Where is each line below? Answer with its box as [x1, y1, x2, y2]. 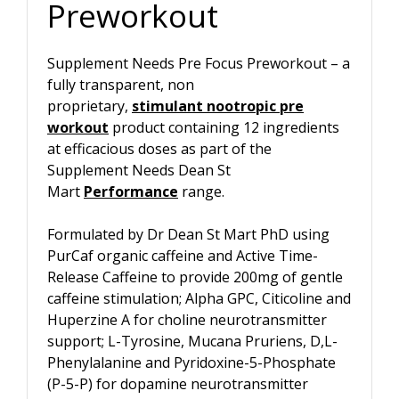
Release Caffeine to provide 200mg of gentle [47, 266, 343, 287]
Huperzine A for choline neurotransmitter [47, 309, 327, 330]
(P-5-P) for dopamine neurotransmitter [47, 373, 308, 394]
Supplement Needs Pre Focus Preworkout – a [47, 53, 350, 73]
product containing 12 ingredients [109, 117, 339, 137]
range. [178, 181, 224, 201]
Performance [84, 181, 178, 201]
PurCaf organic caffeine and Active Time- [47, 245, 318, 265]
